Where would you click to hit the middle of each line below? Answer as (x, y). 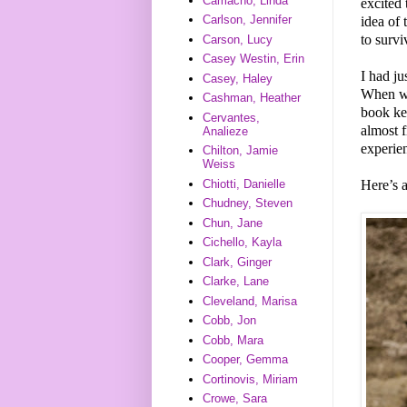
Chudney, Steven (248, 203)
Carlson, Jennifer (248, 20)
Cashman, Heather (252, 98)
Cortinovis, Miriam (251, 379)
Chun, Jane (233, 223)
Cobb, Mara (233, 340)
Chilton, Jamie (241, 151)
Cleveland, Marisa (250, 301)
